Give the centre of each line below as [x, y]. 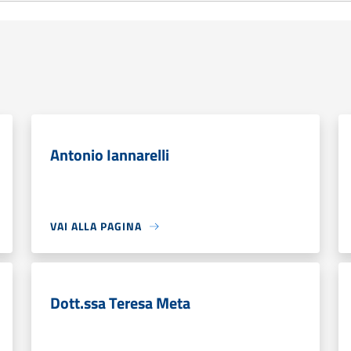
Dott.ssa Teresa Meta [120, 303]
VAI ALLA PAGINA [96, 226]
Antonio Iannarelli [110, 155]
